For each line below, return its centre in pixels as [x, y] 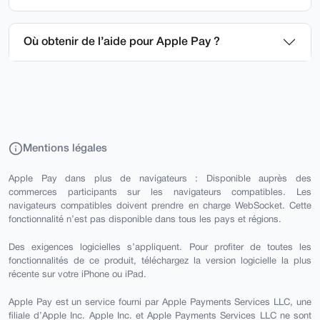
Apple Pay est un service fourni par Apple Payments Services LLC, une [160, 303]
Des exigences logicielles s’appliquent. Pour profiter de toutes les [160, 248]
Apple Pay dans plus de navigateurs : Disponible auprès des [160, 180]
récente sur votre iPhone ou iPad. [77, 275]
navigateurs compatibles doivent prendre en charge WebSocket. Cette [160, 207]
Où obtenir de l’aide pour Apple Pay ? [122, 42]
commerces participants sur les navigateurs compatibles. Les [160, 193]
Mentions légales [65, 149]
